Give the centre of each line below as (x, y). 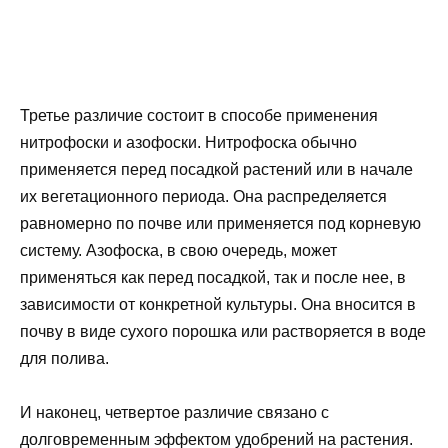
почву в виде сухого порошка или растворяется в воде (223, 331)
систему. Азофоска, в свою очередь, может (178, 250)
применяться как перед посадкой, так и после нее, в (213, 277)
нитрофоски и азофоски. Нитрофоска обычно (188, 142)
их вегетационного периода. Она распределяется (203, 196)
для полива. (64, 358)
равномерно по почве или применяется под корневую (220, 223)
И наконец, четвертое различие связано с (174, 412)
